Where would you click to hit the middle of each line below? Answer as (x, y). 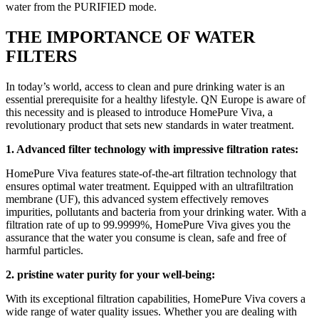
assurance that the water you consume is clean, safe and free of (146, 237)
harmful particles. (45, 250)
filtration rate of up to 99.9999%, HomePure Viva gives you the (148, 224)
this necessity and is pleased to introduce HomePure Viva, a (139, 112)
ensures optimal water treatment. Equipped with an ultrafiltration (150, 186)
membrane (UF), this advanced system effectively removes (137, 199)
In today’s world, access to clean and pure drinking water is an (145, 86)
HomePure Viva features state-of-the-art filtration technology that (151, 173)
